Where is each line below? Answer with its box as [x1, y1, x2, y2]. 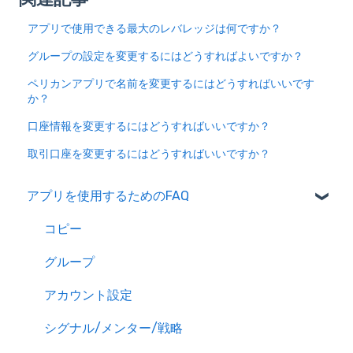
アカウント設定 [44, 287, 132, 303]
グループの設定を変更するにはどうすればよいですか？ [28, 50, 304, 64]
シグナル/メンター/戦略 [44, 320, 183, 336]
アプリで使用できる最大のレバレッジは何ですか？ [28, 22, 282, 36]
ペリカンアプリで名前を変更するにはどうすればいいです [28, 77, 315, 91]
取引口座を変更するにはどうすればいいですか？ [28, 147, 271, 162]
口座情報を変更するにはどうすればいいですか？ [28, 120, 271, 134]
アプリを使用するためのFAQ [27, 188, 189, 203]
